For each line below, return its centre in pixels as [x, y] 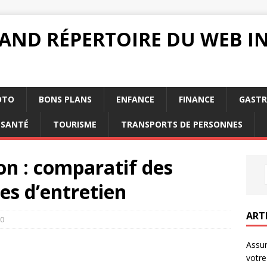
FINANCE [197, 99]
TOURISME [75, 124]
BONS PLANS [65, 99]
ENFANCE [135, 99]
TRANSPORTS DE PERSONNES [182, 124]
